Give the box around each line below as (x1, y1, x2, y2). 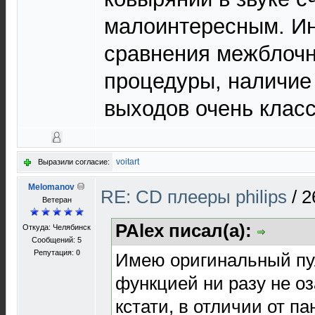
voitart (116, 157, 139, 167)
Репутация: (33, 248, 76, 257)
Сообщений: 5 (32, 236, 82, 244)
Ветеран (41, 195, 72, 204)
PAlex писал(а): (115, 220, 257, 241)
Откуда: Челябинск (22, 223, 91, 231)
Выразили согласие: (38, 157, 110, 166)
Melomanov (28, 182, 75, 192)
